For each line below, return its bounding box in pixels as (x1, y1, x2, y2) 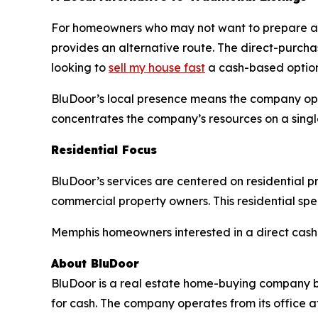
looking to (51, 60, 109, 75)
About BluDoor (51, 256, 139, 270)
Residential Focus (51, 142, 157, 157)
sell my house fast (109, 60, 205, 75)
